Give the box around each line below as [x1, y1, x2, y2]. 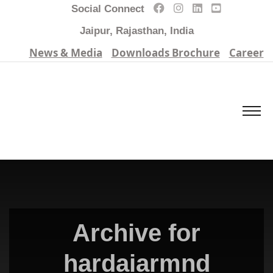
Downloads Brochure [111, 46, 220, 60]
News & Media [29, 46, 102, 60]
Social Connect [71, 3, 144, 15]
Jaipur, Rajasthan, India [79, 25, 194, 37]
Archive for [73, 219, 200, 246]
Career [229, 46, 264, 60]
